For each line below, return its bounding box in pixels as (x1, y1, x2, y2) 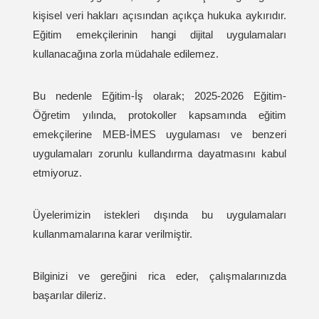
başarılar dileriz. (33, 289, 106, 301)
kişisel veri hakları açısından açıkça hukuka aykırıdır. (33, 9, 286, 21)
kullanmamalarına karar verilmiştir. (33, 228, 195, 240)
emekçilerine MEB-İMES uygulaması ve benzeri (33, 128, 286, 140)
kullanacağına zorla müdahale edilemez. (33, 48, 221, 60)
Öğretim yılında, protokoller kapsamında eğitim (33, 109, 286, 121)
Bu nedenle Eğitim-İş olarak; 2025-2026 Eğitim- (33, 90, 286, 102)
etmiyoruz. (33, 167, 85, 179)
